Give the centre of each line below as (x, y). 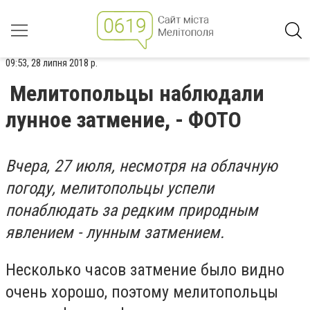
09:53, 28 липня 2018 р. (52, 63)
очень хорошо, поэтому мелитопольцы (142, 292)
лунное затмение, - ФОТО (124, 120)
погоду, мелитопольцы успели (110, 188)
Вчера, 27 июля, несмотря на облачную (142, 166)
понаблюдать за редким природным (132, 210)
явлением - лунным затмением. (115, 232)
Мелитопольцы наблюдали (137, 93)
